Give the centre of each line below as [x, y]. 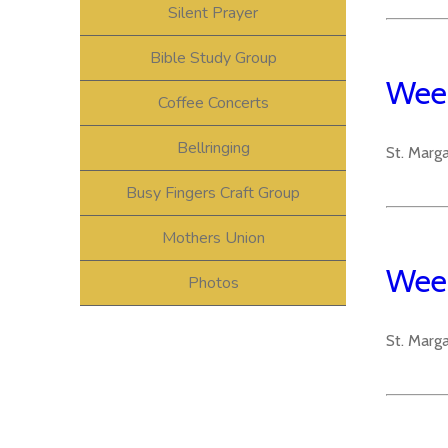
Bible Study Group [213, 57]
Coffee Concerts [213, 102]
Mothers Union [213, 237]
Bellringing [213, 147]
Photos [213, 282]
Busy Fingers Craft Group [213, 192]
